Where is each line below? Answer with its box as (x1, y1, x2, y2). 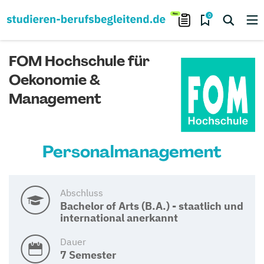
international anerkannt (60, 210, 178, 225)
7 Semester (60, 247, 116, 262)
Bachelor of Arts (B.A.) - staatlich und (60, 199, 243, 213)
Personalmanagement (42, 140, 222, 163)
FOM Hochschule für (9, 52, 150, 70)
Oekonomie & (9, 71, 100, 89)
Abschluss (60, 186, 103, 199)
